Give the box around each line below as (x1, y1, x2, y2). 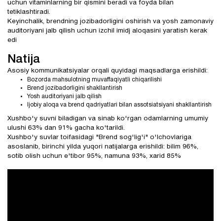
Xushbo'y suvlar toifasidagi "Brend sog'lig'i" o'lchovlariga (7, 134, 191, 141)
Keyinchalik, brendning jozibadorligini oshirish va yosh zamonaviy (7, 18, 214, 25)
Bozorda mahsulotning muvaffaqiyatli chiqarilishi (27, 77, 162, 82)
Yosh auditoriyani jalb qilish (27, 94, 102, 99)
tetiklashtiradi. (7, 9, 50, 15)
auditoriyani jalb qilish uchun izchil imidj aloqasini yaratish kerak (7, 28, 207, 34)
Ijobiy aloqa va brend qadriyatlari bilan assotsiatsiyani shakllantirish (27, 102, 212, 108)
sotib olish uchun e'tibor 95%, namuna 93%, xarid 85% (7, 153, 181, 159)
